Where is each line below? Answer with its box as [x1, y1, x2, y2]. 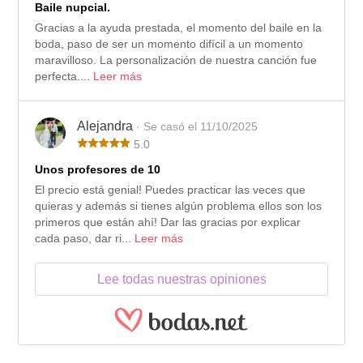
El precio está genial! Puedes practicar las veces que [35, 182, 306, 196]
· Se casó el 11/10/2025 [136, 119, 258, 133]
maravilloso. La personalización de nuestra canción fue [35, 53, 318, 66]
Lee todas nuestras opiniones [96, 271, 267, 286]
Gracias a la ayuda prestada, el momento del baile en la [35, 20, 322, 34]
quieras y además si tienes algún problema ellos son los [35, 199, 322, 212]
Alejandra [77, 118, 137, 133]
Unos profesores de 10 [35, 162, 161, 176]
